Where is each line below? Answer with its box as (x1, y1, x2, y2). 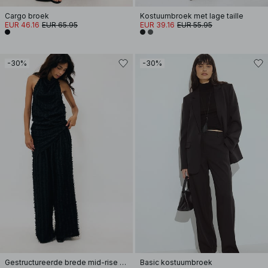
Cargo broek (5, 11, 49, 20)
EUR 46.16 (5, 20, 39, 29)
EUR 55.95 (177, 20, 212, 29)
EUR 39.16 (140, 20, 175, 29)
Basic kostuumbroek (140, 258, 212, 267)
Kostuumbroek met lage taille (140, 11, 243, 20)
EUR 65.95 (42, 20, 78, 29)
